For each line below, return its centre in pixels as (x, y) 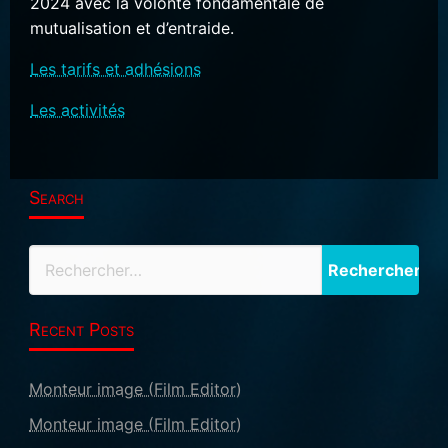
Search (56, 197)
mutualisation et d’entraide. (132, 27)
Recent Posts (81, 329)
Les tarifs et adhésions (115, 68)
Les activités (77, 109)
